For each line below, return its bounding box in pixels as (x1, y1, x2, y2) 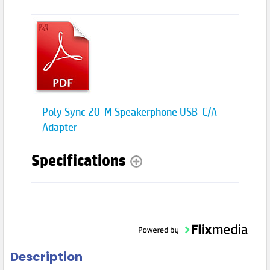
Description (10, 248, 83, 266)
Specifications (31, 151, 130, 172)
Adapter (42, 121, 78, 136)
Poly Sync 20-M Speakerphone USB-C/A (42, 105, 218, 121)
